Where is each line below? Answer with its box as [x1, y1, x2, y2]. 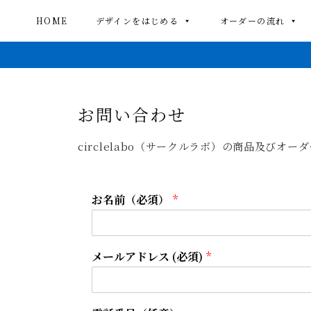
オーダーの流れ [219, 15, 285, 26]
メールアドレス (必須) [92, 249, 205, 265]
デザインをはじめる [95, 15, 179, 26]
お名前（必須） [92, 192, 172, 208]
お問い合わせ [78, 102, 186, 127]
